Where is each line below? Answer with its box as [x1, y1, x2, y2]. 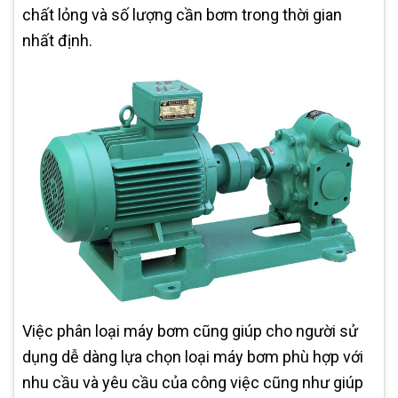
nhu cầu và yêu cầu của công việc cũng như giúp [22, 373, 363, 393]
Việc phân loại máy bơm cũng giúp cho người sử [22, 322, 358, 341]
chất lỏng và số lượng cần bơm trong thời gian [22, 4, 342, 24]
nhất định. [22, 30, 92, 50]
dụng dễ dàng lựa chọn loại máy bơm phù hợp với [22, 347, 363, 367]
